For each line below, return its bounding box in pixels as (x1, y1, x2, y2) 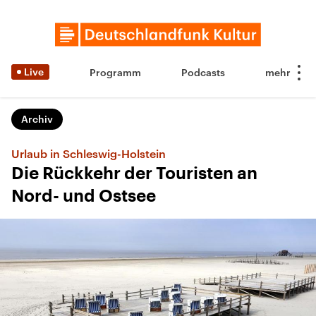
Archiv (21, 113, 53, 125)
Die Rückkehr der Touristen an (11, 165, 257, 182)
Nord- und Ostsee (11, 188, 156, 205)
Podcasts (181, 66, 225, 78)
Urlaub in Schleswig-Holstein (11, 147, 166, 160)
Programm (90, 66, 141, 78)
